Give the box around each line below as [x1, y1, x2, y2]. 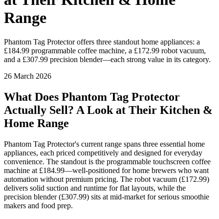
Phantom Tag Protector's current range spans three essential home [4, 139, 205, 148]
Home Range [4, 116, 69, 130]
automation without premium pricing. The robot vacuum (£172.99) [4, 175, 209, 183]
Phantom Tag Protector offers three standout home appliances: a [4, 37, 200, 46]
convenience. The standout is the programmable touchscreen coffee [4, 157, 211, 166]
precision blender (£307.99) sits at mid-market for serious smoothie [4, 192, 209, 201]
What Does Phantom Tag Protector [4, 90, 180, 103]
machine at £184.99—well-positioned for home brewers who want [4, 166, 209, 175]
